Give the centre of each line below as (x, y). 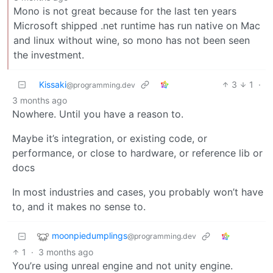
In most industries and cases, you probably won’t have (138, 192)
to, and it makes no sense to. (79, 206)
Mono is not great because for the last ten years (125, 11)
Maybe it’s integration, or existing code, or (110, 138)
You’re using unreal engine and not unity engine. (122, 265)
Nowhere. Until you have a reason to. (98, 114)
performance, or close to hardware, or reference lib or (137, 153)
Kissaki (53, 84)
